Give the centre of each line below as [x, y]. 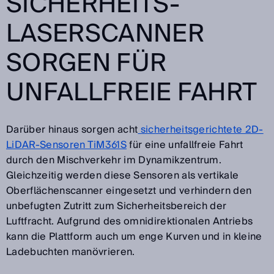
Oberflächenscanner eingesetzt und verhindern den [129, 191]
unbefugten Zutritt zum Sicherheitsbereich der [117, 206]
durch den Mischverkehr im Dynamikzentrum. [114, 160]
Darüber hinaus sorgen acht [72, 129]
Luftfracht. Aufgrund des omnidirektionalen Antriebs [130, 221]
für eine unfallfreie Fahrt [185, 145]
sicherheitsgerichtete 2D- [201, 129]
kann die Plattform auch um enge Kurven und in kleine [134, 236]
